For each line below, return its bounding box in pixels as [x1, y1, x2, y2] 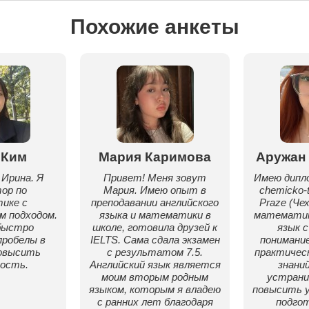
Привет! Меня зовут [103, 172, 206, 183]
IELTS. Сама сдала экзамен [90, 234, 220, 246]
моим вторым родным [101, 271, 208, 283]
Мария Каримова [99, 150, 211, 164]
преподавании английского [91, 197, 219, 208]
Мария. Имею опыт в [103, 184, 206, 196]
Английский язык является [89, 259, 221, 270]
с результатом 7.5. [107, 246, 203, 258]
